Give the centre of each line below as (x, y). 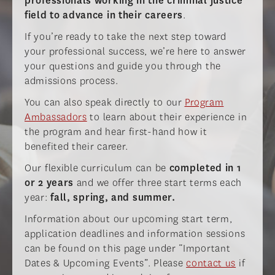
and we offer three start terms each (158, 183)
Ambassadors (56, 117)
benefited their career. (77, 147)
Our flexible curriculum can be (97, 168)
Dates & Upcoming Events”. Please (106, 263)
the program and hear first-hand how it (116, 132)
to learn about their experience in (167, 117)
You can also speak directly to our (105, 103)
